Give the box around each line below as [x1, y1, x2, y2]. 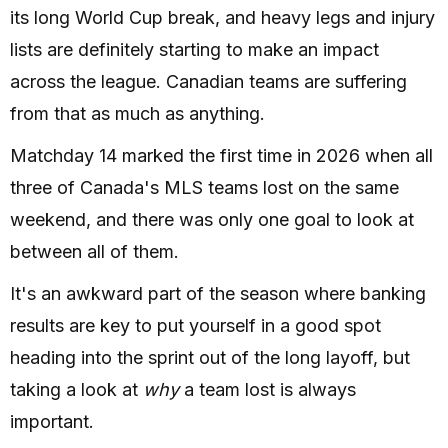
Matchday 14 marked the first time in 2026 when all [10, 145, 433, 167]
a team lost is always [179, 379, 356, 401]
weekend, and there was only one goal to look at [10, 209, 414, 231]
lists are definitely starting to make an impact [10, 39, 379, 61]
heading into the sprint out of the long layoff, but [10, 347, 410, 369]
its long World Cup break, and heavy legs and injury [10, 7, 435, 29]
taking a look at [10, 379, 143, 401]
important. [10, 411, 94, 433]
